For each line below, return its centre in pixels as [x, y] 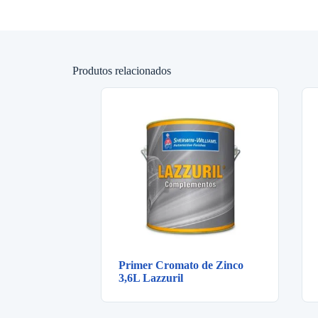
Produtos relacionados [122, 70]
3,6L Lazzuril [151, 278]
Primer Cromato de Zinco [181, 265]
